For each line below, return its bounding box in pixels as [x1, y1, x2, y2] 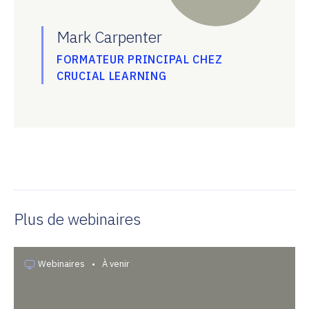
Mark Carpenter [57, 26, 162, 47]
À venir [102, 258, 130, 270]
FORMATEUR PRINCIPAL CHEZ [57, 52, 223, 66]
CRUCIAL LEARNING [57, 69, 167, 83]
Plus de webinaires [14, 208, 141, 229]
